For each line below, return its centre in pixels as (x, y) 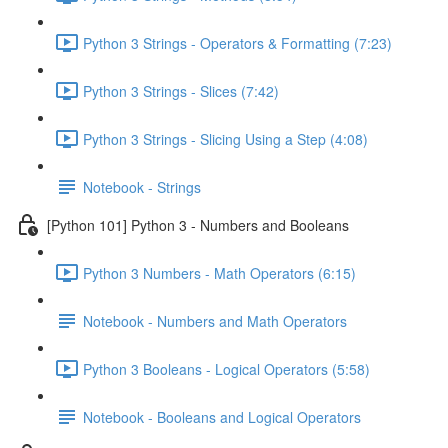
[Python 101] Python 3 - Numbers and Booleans (198, 224)
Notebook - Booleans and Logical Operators (222, 416)
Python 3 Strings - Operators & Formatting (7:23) (237, 42)
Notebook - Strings (142, 186)
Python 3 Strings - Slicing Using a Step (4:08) (225, 138)
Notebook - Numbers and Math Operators (215, 320)
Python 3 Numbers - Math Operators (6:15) (219, 272)
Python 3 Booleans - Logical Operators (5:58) (226, 368)
